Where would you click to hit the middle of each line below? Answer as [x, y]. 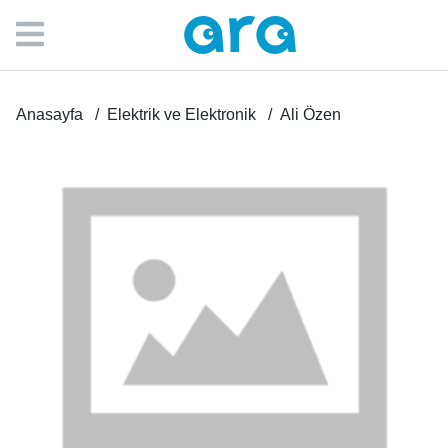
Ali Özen [310, 114]
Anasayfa [49, 114]
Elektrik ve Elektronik [181, 114]
